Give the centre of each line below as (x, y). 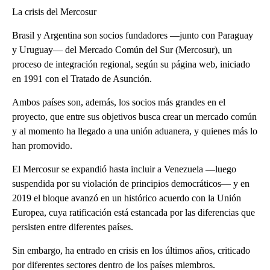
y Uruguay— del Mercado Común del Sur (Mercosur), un (122, 49)
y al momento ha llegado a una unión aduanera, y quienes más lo (135, 131)
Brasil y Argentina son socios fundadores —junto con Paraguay (133, 35)
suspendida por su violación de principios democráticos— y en (131, 183)
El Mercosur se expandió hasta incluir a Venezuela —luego (124, 169)
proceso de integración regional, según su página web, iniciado (131, 64)
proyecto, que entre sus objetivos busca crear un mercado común (134, 116)
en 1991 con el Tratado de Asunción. (82, 78)
